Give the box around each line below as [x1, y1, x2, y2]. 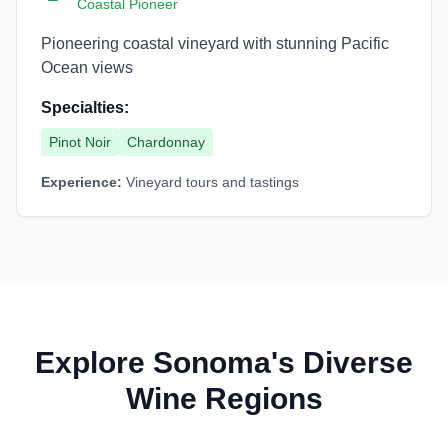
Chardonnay [127, 134, 205, 150]
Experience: [41, 174, 122, 190]
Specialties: [41, 99, 129, 116]
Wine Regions [125, 382, 323, 415]
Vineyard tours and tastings [126, 174, 299, 190]
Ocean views [41, 59, 133, 76]
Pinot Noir [49, 134, 111, 150]
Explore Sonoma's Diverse [35, 346, 413, 379]
